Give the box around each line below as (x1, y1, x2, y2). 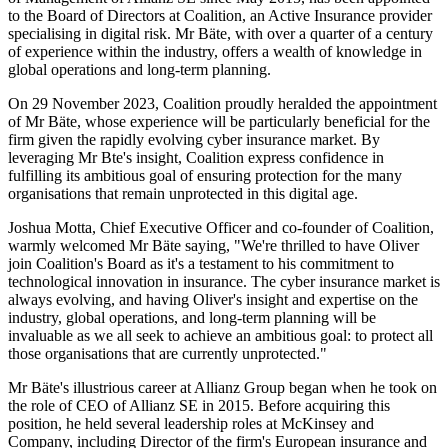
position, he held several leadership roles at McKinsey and (8, 415, 374, 433)
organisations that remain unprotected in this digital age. (8, 185, 358, 203)
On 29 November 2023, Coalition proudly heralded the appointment (8, 95, 437, 113)
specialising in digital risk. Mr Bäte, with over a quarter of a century (8, 25, 433, 43)
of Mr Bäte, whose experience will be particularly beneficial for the (8, 113, 430, 131)
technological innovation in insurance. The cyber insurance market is (8, 273, 440, 291)
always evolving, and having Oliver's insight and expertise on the (8, 291, 418, 309)
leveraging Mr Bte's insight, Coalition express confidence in (8, 149, 384, 167)
